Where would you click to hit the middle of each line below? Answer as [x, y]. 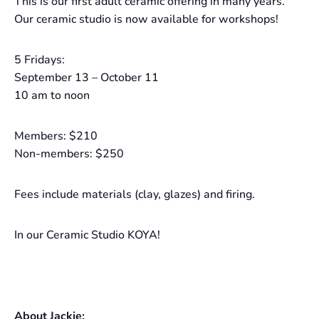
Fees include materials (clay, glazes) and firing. [135, 194]
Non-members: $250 [69, 153]
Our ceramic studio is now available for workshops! [146, 19]
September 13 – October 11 [87, 77]
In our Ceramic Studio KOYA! [87, 235]
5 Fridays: [40, 59]
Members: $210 [56, 136]
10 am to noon [52, 95]
